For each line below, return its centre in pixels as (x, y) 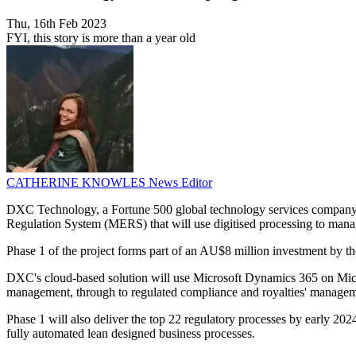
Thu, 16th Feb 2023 (56, 24)
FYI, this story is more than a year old (101, 38)
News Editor (180, 183)
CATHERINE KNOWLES (77, 183)
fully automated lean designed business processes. (131, 334)
